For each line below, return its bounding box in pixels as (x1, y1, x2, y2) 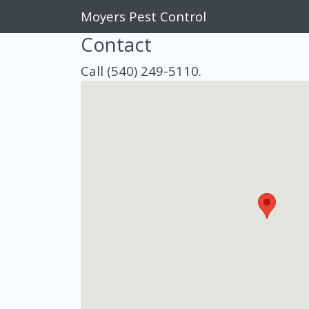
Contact (81, 32, 152, 57)
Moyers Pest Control (81, 8, 206, 25)
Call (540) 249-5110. (81, 62, 201, 79)
